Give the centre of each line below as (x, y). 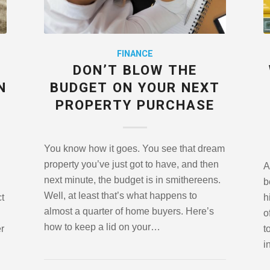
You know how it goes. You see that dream (134, 149)
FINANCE (135, 54)
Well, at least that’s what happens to (120, 196)
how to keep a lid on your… (102, 227)
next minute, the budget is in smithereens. (132, 180)
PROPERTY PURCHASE (135, 106)
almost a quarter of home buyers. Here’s (129, 212)
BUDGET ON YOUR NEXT (135, 88)
